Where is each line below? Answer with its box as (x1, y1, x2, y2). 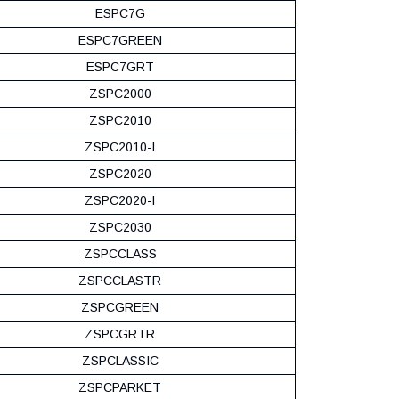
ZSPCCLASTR (78, 273, 161, 288)
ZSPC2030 (88, 219, 151, 234)
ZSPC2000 (88, 85, 151, 101)
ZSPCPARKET (78, 379, 161, 395)
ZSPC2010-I (85, 139, 155, 154)
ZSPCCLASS (83, 246, 157, 261)
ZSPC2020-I (85, 192, 155, 208)
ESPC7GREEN (77, 32, 162, 47)
